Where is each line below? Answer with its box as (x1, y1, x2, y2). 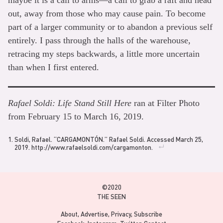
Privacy (111, 210, 131, 219)
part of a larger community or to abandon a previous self (8, 21, 213, 32)
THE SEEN (97, 192, 126, 201)
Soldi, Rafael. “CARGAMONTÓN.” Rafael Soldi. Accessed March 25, (14, 134, 203, 143)
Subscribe (134, 210, 162, 219)
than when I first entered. (8, 62, 99, 72)
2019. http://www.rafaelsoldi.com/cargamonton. (14, 142, 153, 151)
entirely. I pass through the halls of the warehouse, (8, 35, 191, 45)
